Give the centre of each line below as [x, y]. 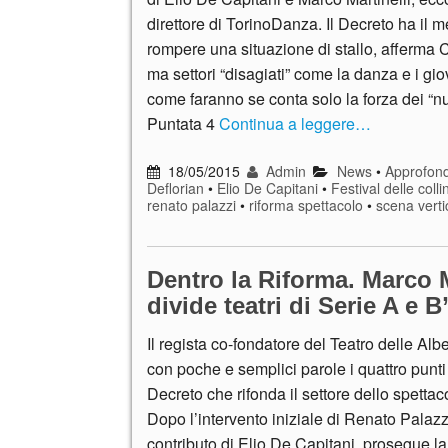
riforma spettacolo [306, 204]
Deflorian [175, 187]
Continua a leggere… [295, 123]
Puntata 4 [183, 123]
